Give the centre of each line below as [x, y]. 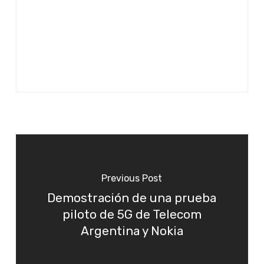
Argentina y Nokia [132, 231]
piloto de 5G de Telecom [132, 214]
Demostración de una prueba [132, 198]
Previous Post [132, 178]
